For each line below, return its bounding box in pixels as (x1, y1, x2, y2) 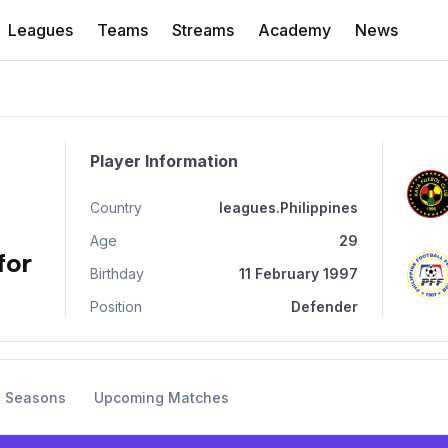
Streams (172, 20, 234, 40)
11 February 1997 (238, 265, 358, 282)
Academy (258, 20, 331, 40)
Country (90, 199, 143, 216)
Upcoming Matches (94, 389, 229, 407)
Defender (290, 298, 358, 315)
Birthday (90, 265, 145, 282)
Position (90, 298, 143, 315)
